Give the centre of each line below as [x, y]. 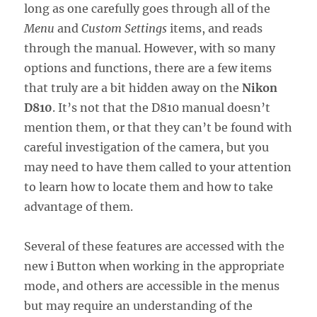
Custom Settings [125, 28]
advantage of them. [79, 206]
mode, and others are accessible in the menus [152, 286]
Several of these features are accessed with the [155, 246]
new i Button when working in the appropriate [155, 266]
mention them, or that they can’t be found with [158, 127]
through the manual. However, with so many [150, 48]
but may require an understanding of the [139, 305]
